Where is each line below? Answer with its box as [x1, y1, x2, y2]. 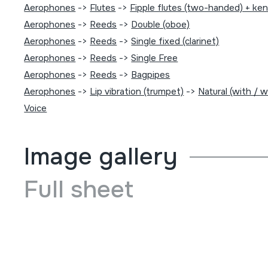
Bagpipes [131, 69, 170, 81]
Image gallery [24, 141, 178, 172]
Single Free [131, 52, 178, 64]
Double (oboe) [131, 19, 190, 31]
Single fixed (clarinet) [131, 35, 220, 47]
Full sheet [24, 174, 134, 205]
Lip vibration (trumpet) [90, 86, 184, 98]
